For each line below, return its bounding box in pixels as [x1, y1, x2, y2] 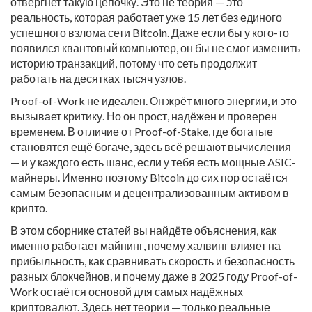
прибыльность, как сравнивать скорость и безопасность [10, 254, 295, 267]
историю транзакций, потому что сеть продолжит [10, 56, 257, 70]
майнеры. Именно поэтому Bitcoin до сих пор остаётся [10, 171, 288, 184]
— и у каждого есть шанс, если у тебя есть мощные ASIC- [10, 155, 295, 169]
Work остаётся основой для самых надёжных [10, 285, 243, 298]
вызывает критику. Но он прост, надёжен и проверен [10, 109, 277, 123]
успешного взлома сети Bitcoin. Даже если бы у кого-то [10, 26, 289, 39]
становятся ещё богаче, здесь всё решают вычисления [10, 140, 291, 153]
